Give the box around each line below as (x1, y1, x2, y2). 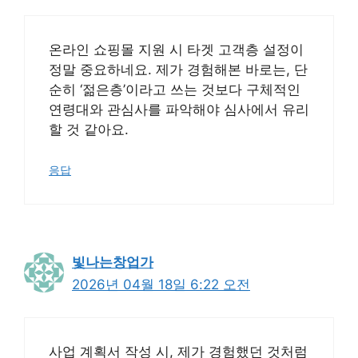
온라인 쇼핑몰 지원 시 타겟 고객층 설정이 (49, 41, 304, 58)
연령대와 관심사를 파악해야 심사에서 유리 (49, 101, 309, 117)
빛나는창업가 (72, 254, 153, 270)
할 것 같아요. (49, 121, 129, 137)
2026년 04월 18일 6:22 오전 (72, 276, 250, 292)
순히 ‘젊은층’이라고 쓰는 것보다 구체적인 (49, 81, 300, 97)
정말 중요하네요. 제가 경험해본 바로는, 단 (49, 61, 308, 78)
